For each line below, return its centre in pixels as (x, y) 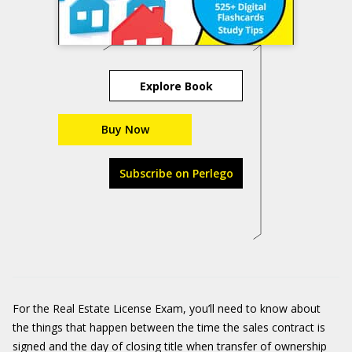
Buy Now (125, 129)
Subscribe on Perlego (176, 173)
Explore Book (176, 86)
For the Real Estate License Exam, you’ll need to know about (167, 308)
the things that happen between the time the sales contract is (169, 327)
